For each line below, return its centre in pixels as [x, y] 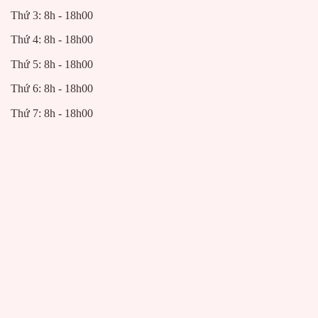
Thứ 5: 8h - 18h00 [52, 64]
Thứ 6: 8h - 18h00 [52, 89]
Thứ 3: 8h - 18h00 [52, 15]
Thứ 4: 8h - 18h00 [52, 40]
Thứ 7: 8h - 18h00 [52, 114]
